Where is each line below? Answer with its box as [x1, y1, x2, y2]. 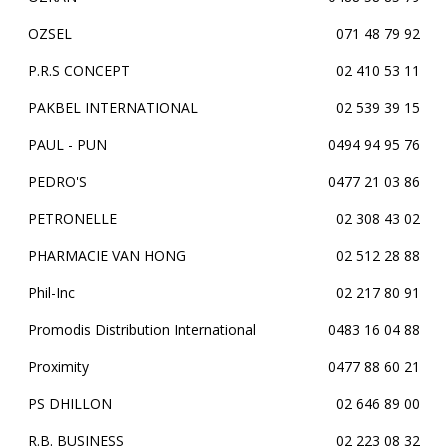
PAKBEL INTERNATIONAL [28, 98, 198, 117]
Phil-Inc [28, 283, 75, 302]
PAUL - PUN [28, 135, 107, 154]
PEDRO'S [28, 172, 87, 191]
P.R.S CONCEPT [28, 61, 130, 80]
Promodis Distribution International [28, 320, 256, 339]
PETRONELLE [28, 209, 117, 228]
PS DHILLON [28, 394, 112, 413]
